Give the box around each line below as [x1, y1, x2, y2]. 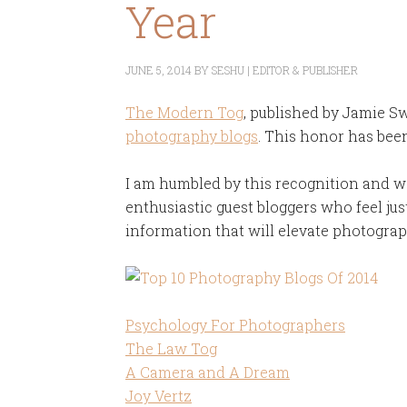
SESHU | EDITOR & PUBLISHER [212, 63, 358, 77]
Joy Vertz [125, 386, 192, 405]
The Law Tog [125, 339, 217, 358]
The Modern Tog [125, 103, 243, 122]
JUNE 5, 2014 [125, 63, 192, 77]
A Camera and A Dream [125, 362, 290, 382]
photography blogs [125, 126, 258, 145]
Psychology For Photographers [125, 315, 345, 334]
